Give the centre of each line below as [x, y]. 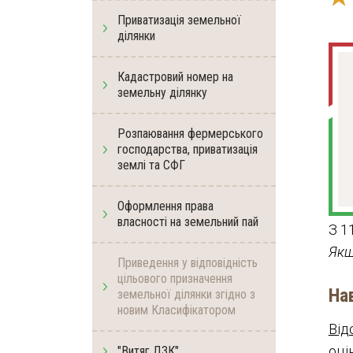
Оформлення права [165, 206]
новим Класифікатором [176, 310]
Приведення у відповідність [188, 263]
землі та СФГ [151, 165]
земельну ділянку [162, 93]
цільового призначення [175, 279]
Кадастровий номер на [175, 77]
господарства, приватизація [188, 149]
